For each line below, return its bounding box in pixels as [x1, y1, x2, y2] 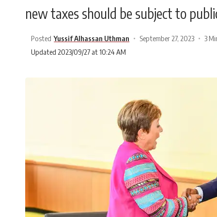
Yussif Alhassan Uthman [54, 34, 130, 43]
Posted [31, 34, 51, 43]
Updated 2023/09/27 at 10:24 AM [31, 47, 126, 56]
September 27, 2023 [139, 34, 195, 43]
